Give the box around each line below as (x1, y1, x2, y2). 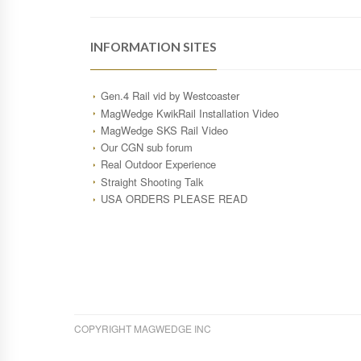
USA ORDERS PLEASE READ (100, 190, 247, 206)
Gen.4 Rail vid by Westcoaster (100, 88, 239, 104)
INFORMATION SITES (90, 39, 217, 55)
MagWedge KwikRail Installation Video (100, 105, 279, 121)
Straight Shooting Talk (100, 173, 203, 189)
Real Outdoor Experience (100, 156, 216, 172)
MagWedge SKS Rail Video (100, 122, 228, 138)
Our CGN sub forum (100, 139, 193, 156)
